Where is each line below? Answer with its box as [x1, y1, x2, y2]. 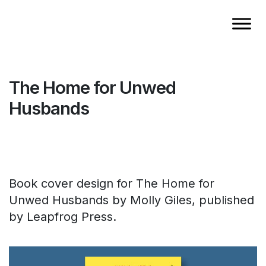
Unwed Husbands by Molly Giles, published [9, 193, 254, 207]
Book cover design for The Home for [9, 176, 214, 191]
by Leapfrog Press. [9, 210, 116, 224]
